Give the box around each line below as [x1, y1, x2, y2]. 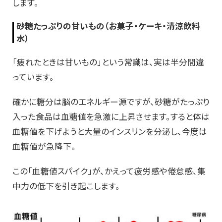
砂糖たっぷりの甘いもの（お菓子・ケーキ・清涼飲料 [16, 20, 200, 32]
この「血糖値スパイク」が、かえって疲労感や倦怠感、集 [12, 165, 206, 177]
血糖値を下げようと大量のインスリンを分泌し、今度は [12, 125, 207, 138]
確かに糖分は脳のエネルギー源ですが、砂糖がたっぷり [12, 96, 210, 108]
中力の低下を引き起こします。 [12, 180, 120, 192]
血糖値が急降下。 [12, 140, 76, 153]
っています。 [12, 71, 54, 83]
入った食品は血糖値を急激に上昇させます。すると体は [12, 111, 210, 123]
